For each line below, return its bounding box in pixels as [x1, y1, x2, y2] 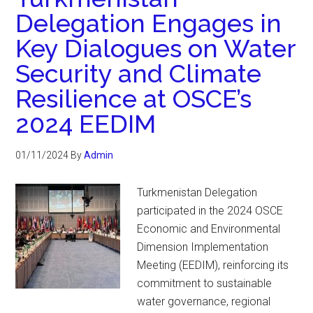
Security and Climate [15, 59, 262, 88]
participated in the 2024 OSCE [137, 204, 284, 217]
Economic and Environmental [137, 222, 281, 235]
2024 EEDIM [15, 109, 156, 138]
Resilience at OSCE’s [15, 84, 252, 113]
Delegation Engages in [15, 8, 282, 38]
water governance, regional [137, 295, 271, 308]
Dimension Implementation [137, 240, 269, 254]
